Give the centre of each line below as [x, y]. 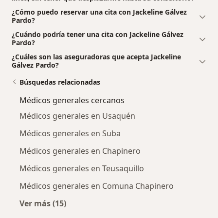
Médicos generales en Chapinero [80, 151]
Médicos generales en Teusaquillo [82, 169]
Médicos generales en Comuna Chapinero [97, 186]
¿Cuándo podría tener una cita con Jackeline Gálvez [98, 35]
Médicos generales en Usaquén [77, 116]
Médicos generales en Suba [70, 134]
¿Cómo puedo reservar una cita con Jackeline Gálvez [99, 12]
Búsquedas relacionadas [60, 82]
